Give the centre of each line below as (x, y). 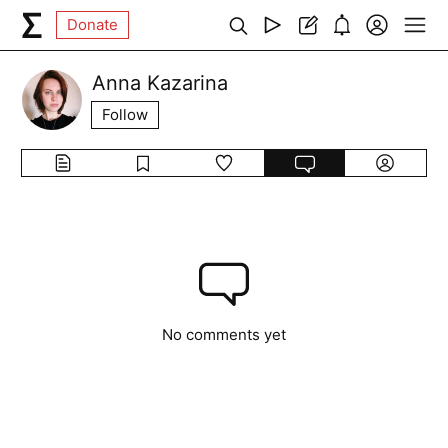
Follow (125, 114)
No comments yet (224, 334)
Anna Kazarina (160, 83)
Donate (93, 24)
